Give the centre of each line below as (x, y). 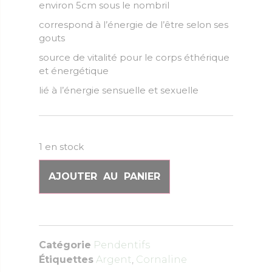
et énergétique (74, 70)
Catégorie (65, 245)
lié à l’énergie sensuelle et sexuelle (119, 90)
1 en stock (61, 147)
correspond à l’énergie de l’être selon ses (134, 24)
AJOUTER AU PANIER (104, 176)
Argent (114, 259)
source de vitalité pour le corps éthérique (134, 57)
